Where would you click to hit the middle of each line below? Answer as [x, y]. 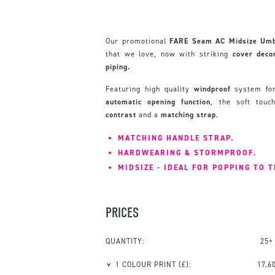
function [196, 102]
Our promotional [138, 41]
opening [162, 102]
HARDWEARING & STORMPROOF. [187, 153]
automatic [124, 102]
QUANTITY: [125, 241]
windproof [212, 89]
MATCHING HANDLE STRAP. [176, 138]
